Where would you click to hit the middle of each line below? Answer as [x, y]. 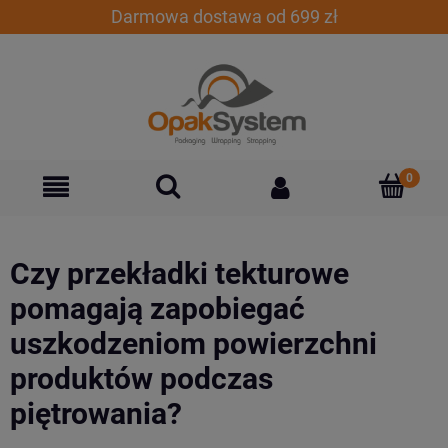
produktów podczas [141, 379]
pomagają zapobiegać [157, 309]
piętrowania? [96, 414]
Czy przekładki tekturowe [179, 274]
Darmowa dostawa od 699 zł [224, 16]
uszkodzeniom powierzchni [193, 344]
